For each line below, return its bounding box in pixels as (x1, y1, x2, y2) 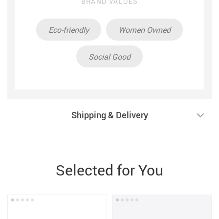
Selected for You (56, 160, 163, 180)
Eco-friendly (48, 24, 89, 35)
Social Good (88, 51, 131, 62)
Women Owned (118, 24, 171, 35)
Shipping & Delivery (71, 109, 148, 121)
